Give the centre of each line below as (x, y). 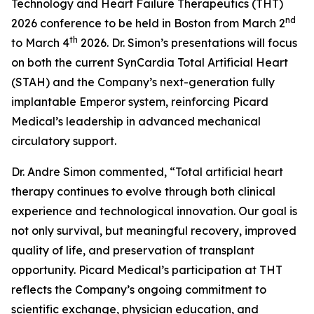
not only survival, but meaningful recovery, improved (154, 231)
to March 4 (40, 43)
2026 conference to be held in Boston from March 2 (148, 23)
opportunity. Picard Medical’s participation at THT (147, 270)
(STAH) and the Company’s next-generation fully (143, 82)
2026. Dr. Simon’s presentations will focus (187, 43)
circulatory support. (64, 141)
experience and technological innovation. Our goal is (154, 211)
